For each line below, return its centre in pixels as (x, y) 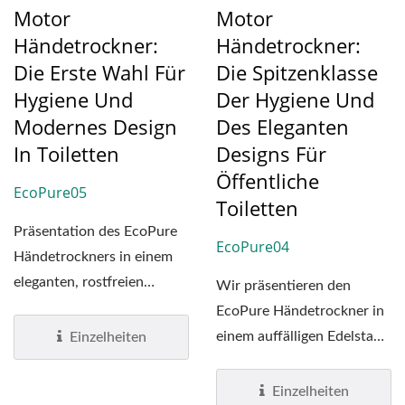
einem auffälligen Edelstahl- (303, 337)
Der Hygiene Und (295, 100)
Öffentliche (268, 181)
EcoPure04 (253, 247)
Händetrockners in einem (93, 257)
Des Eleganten (283, 127)
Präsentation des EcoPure (95, 232)
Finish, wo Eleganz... (280, 362)
